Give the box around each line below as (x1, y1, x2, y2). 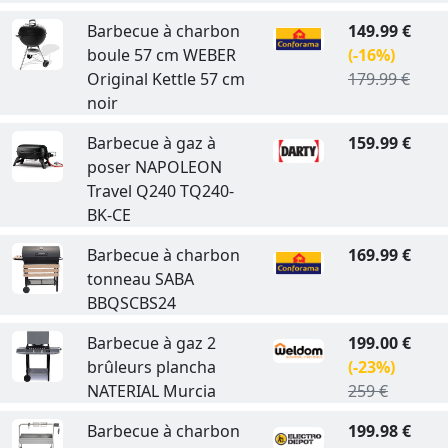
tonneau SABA (86, 267, 194, 290)
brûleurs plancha (86, 355, 216, 378)
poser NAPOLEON (86, 155, 222, 178)
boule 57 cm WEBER (86, 43, 236, 66)
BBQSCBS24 (86, 291, 176, 314)
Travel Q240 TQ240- (86, 179, 234, 202)
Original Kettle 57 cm (86, 67, 245, 90)
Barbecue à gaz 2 (86, 331, 216, 354)
